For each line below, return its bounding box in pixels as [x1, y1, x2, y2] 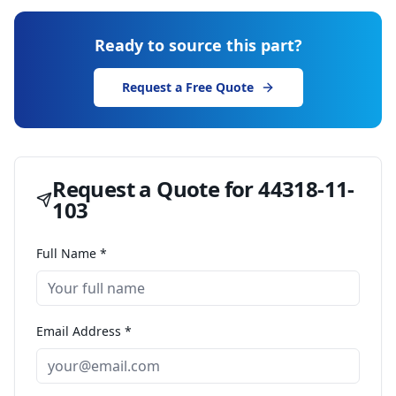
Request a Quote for [52, 174, 259, 203]
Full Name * [36, 245, 107, 262]
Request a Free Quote [121, 79, 254, 95]
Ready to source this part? [94, 34, 302, 56]
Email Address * [36, 323, 132, 339]
